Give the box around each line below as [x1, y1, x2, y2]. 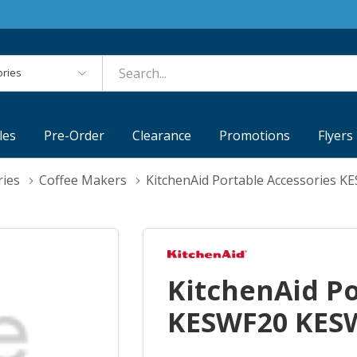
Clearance [132, 127, 192, 145]
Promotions [219, 127, 291, 145]
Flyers [318, 127, 354, 145]
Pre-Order [44, 127, 105, 145]
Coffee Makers [39, 171, 127, 190]
